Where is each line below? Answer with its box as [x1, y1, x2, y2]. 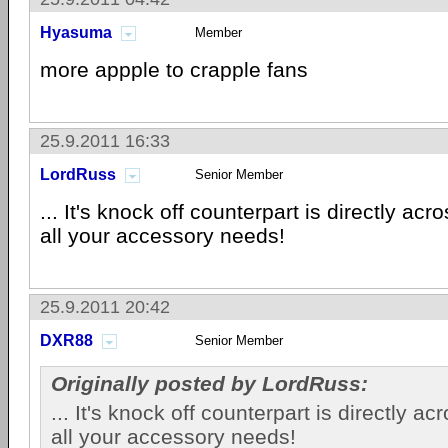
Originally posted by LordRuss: [51, 372, 368, 395]
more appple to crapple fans [40, 58, 308, 81]
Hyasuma [40, 24, 112, 41]
